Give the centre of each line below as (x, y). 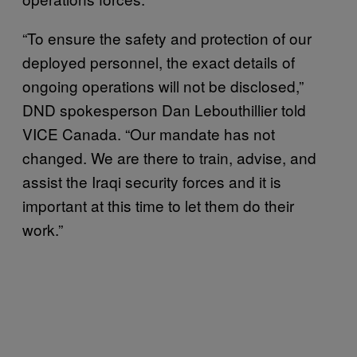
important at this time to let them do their (158, 205)
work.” (43, 229)
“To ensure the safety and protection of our (167, 37)
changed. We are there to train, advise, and (169, 157)
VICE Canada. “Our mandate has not (149, 133)
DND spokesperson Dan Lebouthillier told (164, 109)
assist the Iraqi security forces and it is (152, 181)
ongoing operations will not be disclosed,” (163, 85)
